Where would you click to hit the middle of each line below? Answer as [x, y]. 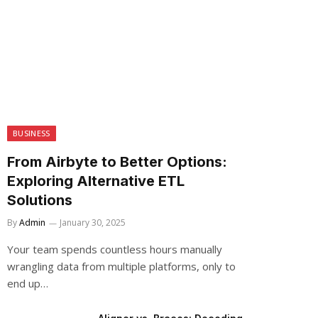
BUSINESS [32, 133]
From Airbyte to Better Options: [117, 162]
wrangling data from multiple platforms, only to [121, 266]
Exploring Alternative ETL [96, 181]
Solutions [40, 200]
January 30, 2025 [93, 223]
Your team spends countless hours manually [115, 249]
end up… [28, 283]
